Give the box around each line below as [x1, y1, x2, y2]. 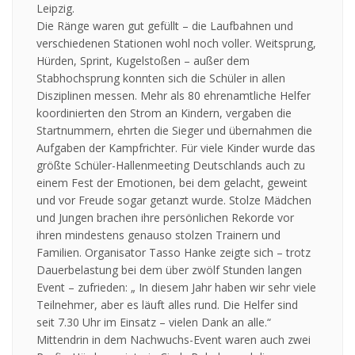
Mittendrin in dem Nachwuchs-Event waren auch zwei [36, 332, 311, 348]
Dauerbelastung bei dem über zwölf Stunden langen [36, 262, 302, 278]
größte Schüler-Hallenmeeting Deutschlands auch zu [36, 158, 305, 174]
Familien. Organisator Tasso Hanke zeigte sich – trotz [36, 245, 311, 261]
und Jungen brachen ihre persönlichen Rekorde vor [36, 210, 294, 226]
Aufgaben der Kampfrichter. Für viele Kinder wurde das [36, 140, 315, 156]
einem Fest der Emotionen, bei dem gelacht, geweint [36, 175, 307, 191]
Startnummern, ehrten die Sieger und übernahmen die [36, 123, 312, 139]
